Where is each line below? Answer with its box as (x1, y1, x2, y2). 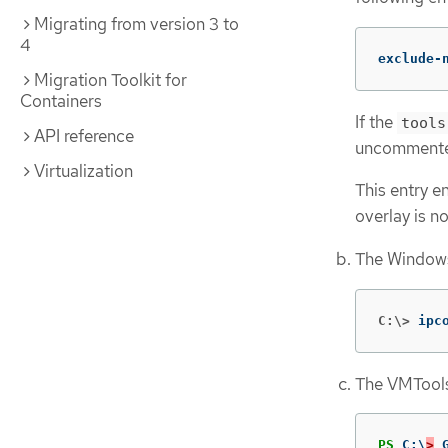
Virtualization (34, 160, 133, 182)
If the (355, 110, 397, 133)
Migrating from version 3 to (34, 13, 239, 35)
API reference (34, 125, 134, 147)
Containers (20, 90, 102, 112)
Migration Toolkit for (34, 69, 187, 91)
